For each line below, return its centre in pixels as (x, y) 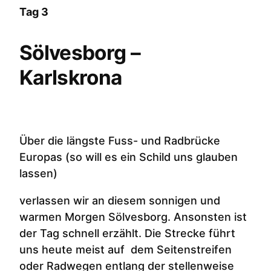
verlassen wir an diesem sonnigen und (120, 200)
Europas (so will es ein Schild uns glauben (129, 157)
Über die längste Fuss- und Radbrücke (120, 140)
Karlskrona (73, 77)
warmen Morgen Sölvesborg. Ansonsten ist (133, 217)
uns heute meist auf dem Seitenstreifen (126, 249)
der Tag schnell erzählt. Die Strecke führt (127, 233)
